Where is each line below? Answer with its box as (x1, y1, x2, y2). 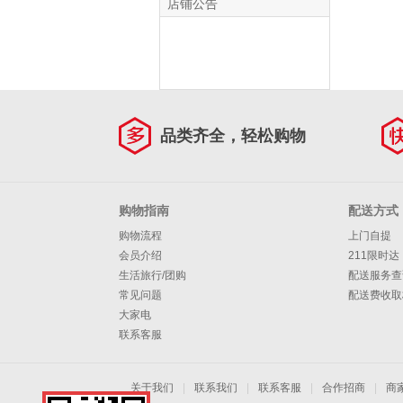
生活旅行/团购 (119, 269, 186, 282)
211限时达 (348, 249, 399, 262)
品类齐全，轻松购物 (160, 127, 306, 145)
